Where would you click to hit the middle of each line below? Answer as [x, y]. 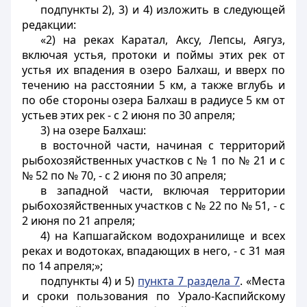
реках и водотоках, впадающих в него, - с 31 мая [153, 251]
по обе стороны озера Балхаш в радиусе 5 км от [153, 100]
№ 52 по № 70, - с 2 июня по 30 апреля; [124, 175]
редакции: [49, 25]
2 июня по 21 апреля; [78, 221]
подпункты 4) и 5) [89, 281]
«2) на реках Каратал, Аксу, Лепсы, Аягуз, [162, 40]
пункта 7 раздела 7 [189, 281]
